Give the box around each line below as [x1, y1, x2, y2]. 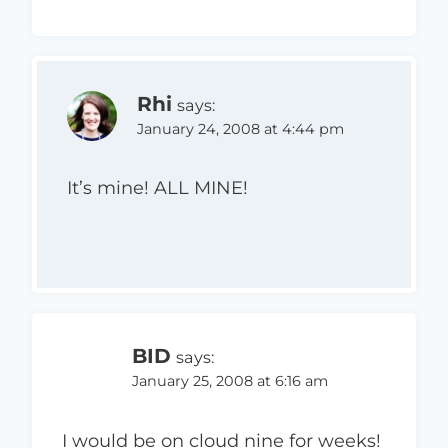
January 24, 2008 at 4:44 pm [137, 119, 344, 138]
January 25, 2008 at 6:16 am [132, 372, 328, 391]
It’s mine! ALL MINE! [67, 177, 248, 200]
